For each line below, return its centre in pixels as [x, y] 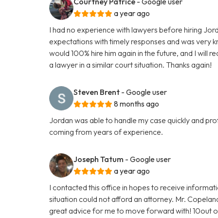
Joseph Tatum [99, 159]
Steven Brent [97, 92]
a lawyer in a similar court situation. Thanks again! [131, 64]
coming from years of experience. [106, 132]
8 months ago [137, 103]
